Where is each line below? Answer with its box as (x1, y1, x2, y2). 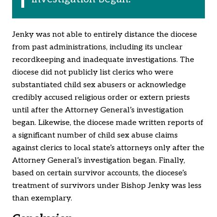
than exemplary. (12, 193, 72, 203)
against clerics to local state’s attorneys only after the (12, 143, 204, 153)
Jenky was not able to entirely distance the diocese (12, 30, 197, 39)
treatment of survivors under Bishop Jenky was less (12, 181, 201, 190)
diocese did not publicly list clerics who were (12, 67, 173, 77)
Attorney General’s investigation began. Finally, (12, 155, 185, 165)
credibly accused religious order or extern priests (12, 93, 190, 102)
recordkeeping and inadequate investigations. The (12, 55, 194, 64)
